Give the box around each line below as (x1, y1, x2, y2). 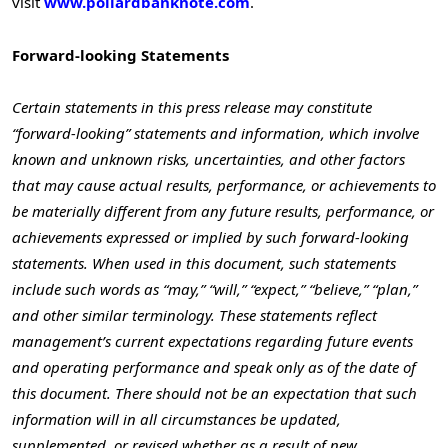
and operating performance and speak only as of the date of (12, 356, 416, 377)
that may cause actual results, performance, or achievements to (12, 174, 436, 195)
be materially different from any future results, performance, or (12, 200, 434, 221)
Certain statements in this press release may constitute (12, 96, 372, 117)
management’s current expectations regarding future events (12, 330, 413, 351)
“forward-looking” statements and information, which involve (12, 122, 419, 143)
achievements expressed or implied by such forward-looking (12, 226, 409, 247)
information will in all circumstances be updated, (12, 408, 341, 429)
